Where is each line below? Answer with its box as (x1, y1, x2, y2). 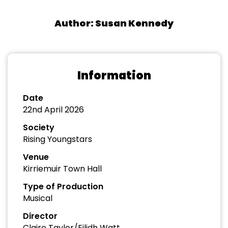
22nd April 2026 (23, 104, 84, 116)
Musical (23, 192, 52, 204)
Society (23, 122, 54, 133)
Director (23, 210, 58, 222)
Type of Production (23, 181, 103, 192)
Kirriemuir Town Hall (23, 163, 102, 175)
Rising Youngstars (23, 133, 92, 145)
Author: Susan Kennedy (54, 17, 174, 30)
